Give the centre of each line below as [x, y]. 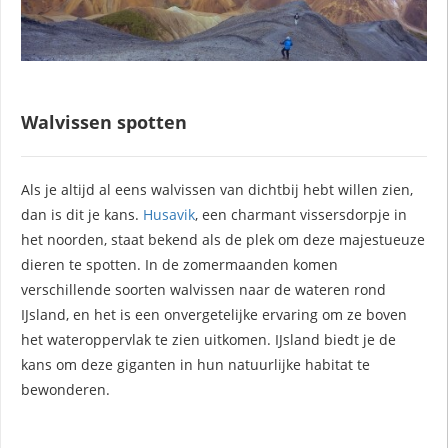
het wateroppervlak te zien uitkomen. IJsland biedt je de [208, 339]
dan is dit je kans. [82, 214]
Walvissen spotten [104, 121]
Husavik [169, 214]
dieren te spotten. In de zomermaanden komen [179, 264]
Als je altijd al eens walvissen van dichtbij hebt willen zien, [217, 189]
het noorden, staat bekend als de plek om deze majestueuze [223, 239]
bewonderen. [65, 389]
